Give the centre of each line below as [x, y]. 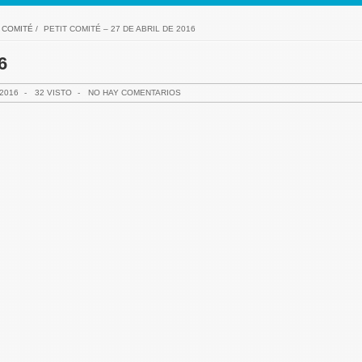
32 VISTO [53, 92]
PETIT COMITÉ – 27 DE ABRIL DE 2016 [119, 28]
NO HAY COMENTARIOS [134, 92]
